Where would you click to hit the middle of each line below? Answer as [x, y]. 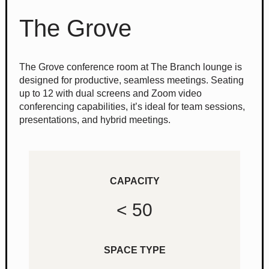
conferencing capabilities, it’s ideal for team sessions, [132, 106]
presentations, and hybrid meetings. [95, 119]
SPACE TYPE [134, 250]
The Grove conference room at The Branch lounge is [131, 67]
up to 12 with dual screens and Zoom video [110, 93]
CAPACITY [134, 181]
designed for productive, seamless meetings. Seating [131, 80]
